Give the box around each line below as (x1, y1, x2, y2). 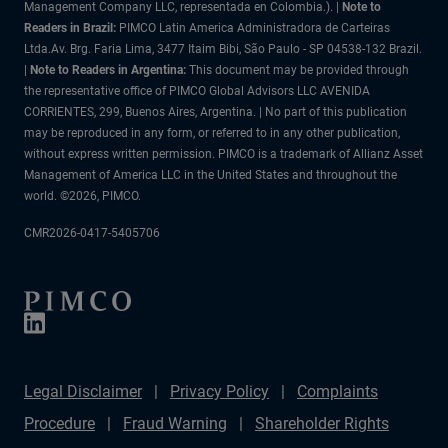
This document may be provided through (189, 62, 409, 77)
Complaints (297, 382, 378, 401)
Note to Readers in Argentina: (30, 62, 189, 77)
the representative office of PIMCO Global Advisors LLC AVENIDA (24, 83, 370, 98)
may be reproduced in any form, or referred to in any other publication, (24, 125, 400, 140)
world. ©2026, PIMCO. (24, 188, 141, 203)
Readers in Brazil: (24, 20, 119, 35)
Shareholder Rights (255, 414, 389, 433)
